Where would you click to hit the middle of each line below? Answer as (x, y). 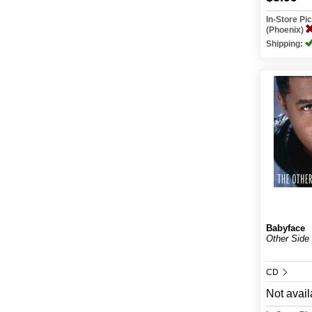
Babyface (286, 228)
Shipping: (286, 44)
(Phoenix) (286, 30)
